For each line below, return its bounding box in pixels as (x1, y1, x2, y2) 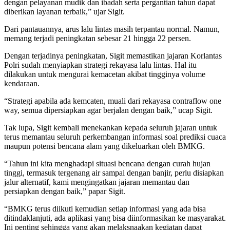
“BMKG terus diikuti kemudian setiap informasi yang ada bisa (4, 204, 206, 213)
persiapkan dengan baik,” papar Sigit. (4, 186, 125, 196)
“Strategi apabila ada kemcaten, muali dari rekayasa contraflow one (4, 96, 221, 105)
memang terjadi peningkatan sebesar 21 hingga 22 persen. (4, 33, 191, 43)
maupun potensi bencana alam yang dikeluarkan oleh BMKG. (4, 141, 205, 150)
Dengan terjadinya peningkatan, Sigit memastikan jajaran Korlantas (4, 51, 222, 60)
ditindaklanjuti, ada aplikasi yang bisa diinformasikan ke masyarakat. (4, 213, 226, 222)
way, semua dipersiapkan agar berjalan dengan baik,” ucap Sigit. (4, 105, 213, 114)
